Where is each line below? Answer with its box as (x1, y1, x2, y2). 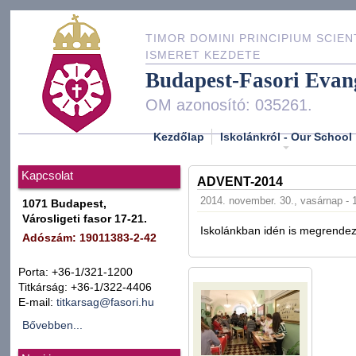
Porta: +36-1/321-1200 (18, 266, 133, 278)
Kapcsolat (21, 169, 73, 182)
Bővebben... (22, 319, 83, 331)
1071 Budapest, (22, 198, 106, 210)
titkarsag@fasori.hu (56, 296, 154, 308)
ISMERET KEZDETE (145, 49, 261, 61)
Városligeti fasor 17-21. (22, 213, 147, 225)
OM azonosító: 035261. (145, 96, 312, 114)
